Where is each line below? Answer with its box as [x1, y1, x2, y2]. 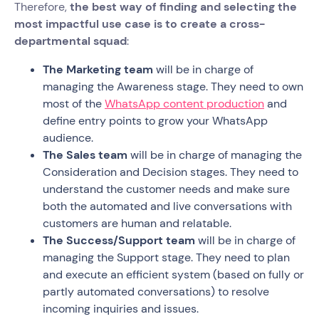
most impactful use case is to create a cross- [14, 16, 265, 31]
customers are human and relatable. [43, 215, 231, 231]
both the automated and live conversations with [43, 198, 292, 214]
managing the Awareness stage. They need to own [43, 78, 303, 94]
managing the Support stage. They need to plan [43, 249, 290, 265]
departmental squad [14, 33, 127, 48]
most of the [43, 95, 105, 111]
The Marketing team [43, 61, 153, 77]
